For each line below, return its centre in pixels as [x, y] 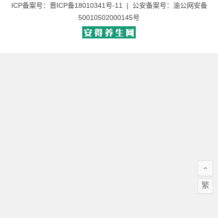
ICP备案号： [30, 5]
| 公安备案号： [148, 5]
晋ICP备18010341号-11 [86, 5]
